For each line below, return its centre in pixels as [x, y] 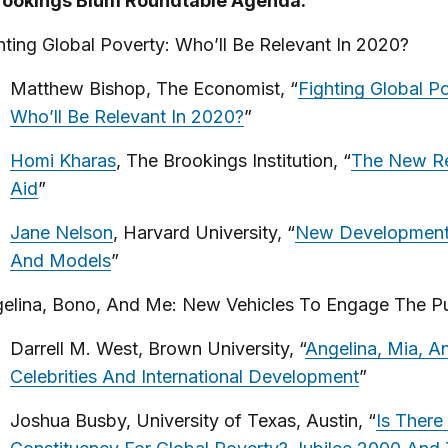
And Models [60, 260]
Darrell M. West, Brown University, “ [157, 348]
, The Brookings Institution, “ [233, 160]
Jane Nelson [61, 232]
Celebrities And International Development [184, 376]
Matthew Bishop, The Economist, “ [153, 88]
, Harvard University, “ [203, 232]
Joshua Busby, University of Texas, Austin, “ [192, 420]
